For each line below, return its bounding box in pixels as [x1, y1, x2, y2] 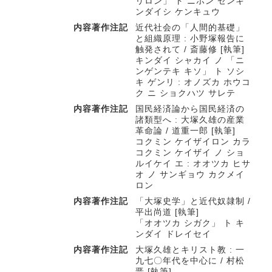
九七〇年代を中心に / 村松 [135, 256, 245, 265]
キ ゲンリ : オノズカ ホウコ [135, 77, 251, 87]
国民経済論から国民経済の [135, 104, 245, 114]
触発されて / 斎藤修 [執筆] [135, 44, 245, 54]
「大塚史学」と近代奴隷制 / [135, 196, 251, 206]
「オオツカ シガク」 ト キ [135, 218, 245, 228]
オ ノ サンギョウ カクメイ [135, 169, 245, 179]
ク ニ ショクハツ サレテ [135, 88, 236, 98]
